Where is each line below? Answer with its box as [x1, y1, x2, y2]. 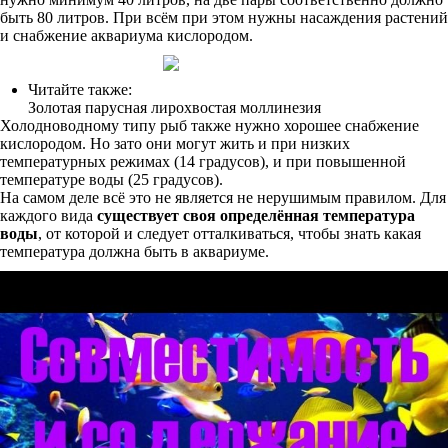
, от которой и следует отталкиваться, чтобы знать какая [38, 225, 421, 242]
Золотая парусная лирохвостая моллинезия [28, 99, 321, 116]
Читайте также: [28, 81, 132, 98]
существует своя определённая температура [97, 207, 415, 224]
